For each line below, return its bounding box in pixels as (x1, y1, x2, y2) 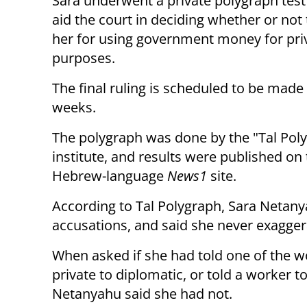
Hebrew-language (52, 167, 167, 186)
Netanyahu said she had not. (52, 284, 232, 304)
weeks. (52, 98, 96, 117)
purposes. (52, 49, 115, 68)
